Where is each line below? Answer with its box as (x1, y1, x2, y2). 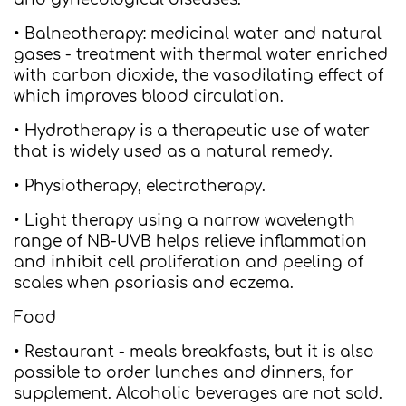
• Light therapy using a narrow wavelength (14, 212, 355, 229)
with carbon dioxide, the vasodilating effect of (14, 67, 383, 84)
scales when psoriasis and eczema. (14, 275, 294, 292)
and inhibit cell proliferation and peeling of (14, 254, 363, 271)
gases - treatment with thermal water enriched (14, 46, 388, 63)
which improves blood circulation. (14, 88, 284, 105)
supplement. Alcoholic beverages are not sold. (14, 385, 382, 402)
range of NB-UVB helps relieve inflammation (14, 233, 367, 250)
